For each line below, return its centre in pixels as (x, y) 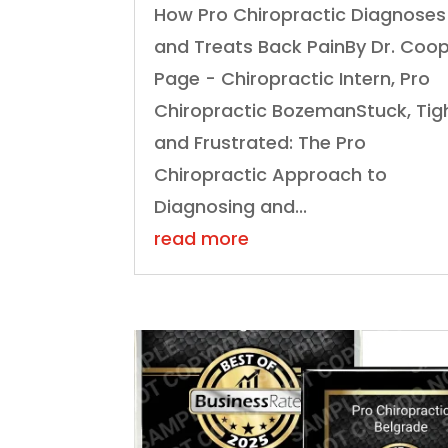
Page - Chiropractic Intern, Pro (292, 79)
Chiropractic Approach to (271, 175)
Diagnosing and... (231, 207)
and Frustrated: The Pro (260, 143)
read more (202, 239)
